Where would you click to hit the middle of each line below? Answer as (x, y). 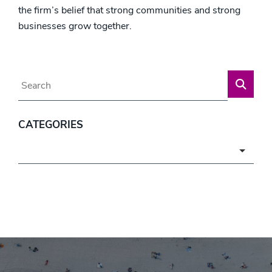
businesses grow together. (75, 26)
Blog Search (44, 78)
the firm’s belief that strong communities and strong (129, 11)
